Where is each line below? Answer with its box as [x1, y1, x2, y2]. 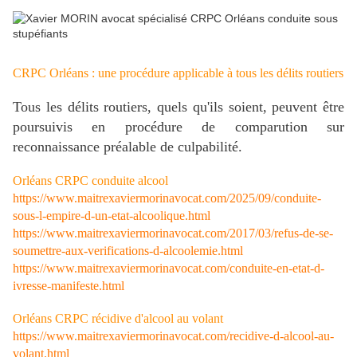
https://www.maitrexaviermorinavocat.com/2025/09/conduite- [13, 191, 321, 206]
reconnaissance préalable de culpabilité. [13, 139, 242, 155]
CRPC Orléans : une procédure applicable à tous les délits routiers [13, 66, 343, 80]
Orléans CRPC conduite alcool [13, 174, 168, 188]
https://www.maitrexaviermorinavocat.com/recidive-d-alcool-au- [13, 329, 334, 343]
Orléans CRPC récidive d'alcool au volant [13, 312, 223, 326]
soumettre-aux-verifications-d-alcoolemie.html [13, 244, 243, 258]
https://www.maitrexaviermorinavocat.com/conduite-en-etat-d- [13, 261, 324, 276]
